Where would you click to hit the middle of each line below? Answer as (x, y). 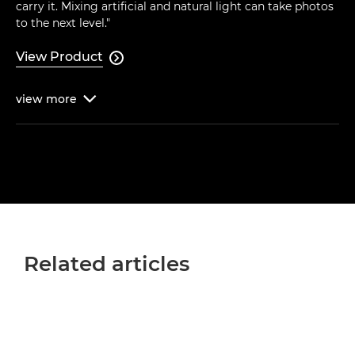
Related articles (107, 264)
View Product (59, 57)
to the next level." (63, 23)
